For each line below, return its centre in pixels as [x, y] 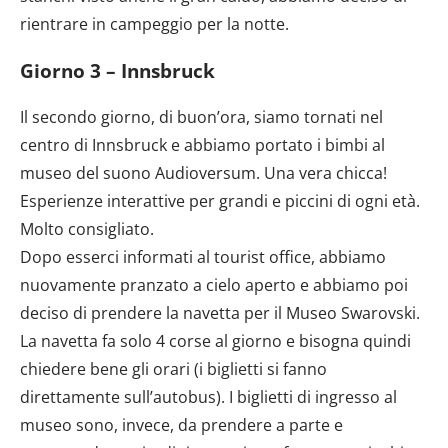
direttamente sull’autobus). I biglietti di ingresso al [208, 397]
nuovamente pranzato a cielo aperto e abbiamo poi [214, 285]
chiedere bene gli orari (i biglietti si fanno [173, 369]
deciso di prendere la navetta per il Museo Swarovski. [220, 313]
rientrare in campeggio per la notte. [154, 23]
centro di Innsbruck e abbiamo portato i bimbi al [202, 145]
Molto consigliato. [87, 229]
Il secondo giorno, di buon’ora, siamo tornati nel [201, 117]
